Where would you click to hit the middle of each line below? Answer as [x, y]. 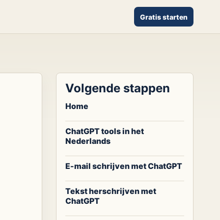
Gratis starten [164, 17]
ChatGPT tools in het [105, 131]
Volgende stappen [118, 88]
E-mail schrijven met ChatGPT [124, 166]
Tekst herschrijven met [111, 191]
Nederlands [88, 141]
